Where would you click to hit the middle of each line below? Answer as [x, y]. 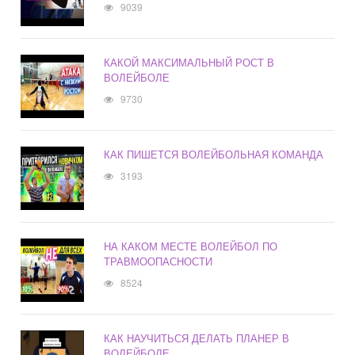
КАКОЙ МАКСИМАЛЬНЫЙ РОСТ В [189, 63]
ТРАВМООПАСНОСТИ [158, 261]
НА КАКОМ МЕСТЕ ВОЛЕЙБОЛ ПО [191, 246]
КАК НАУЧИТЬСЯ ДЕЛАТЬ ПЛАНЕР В [197, 338]
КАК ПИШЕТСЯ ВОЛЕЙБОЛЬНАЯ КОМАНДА [214, 155]
